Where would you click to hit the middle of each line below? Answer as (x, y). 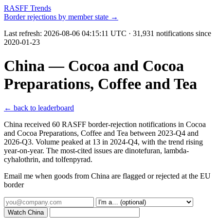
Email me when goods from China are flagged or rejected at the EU (107, 176)
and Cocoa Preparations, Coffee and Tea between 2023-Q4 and (101, 133)
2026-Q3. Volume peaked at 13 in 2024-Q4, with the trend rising (103, 142)
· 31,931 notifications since (169, 33)
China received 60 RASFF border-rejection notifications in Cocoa (105, 124)
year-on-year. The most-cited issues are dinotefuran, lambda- (96, 150)
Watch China (26, 212)
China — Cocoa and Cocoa (94, 66)
